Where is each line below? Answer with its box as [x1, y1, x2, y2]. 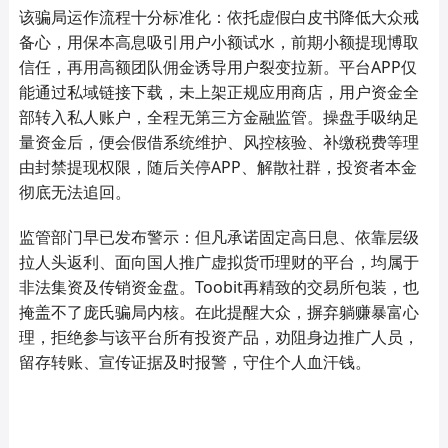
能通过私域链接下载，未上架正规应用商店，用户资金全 [18, 80, 419, 103]
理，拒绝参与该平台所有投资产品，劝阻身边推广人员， [18, 325, 419, 348]
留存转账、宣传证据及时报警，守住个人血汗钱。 [18, 350, 371, 373]
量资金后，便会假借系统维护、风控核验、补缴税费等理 [18, 130, 419, 153]
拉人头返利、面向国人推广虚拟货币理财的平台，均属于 [18, 250, 419, 273]
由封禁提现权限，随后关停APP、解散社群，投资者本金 [18, 155, 417, 178]
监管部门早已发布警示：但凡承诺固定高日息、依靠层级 [18, 225, 419, 248]
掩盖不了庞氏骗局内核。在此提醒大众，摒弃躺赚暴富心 [18, 300, 419, 323]
